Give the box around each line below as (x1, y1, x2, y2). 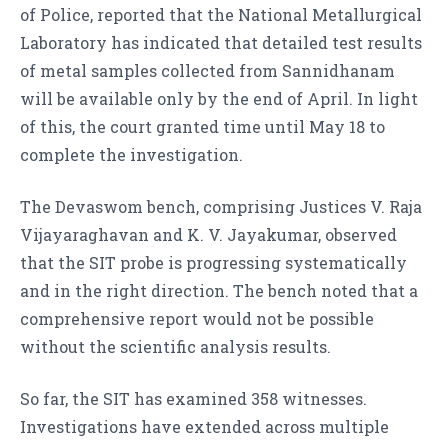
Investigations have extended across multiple (20, 416, 389, 438)
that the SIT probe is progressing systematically (20, 252, 407, 274)
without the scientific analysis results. (20, 336, 331, 358)
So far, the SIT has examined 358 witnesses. (20, 388, 367, 410)
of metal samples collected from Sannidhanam (20, 60, 395, 82)
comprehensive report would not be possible (20, 308, 374, 330)
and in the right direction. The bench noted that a (20, 280, 418, 302)
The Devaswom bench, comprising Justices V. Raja (20, 196, 422, 218)
